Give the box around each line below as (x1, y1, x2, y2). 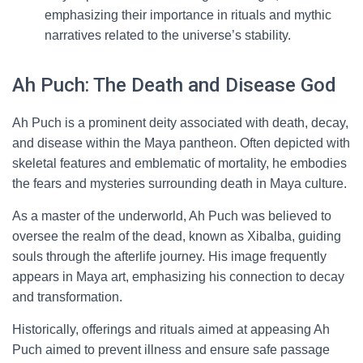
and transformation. (12, 290, 122, 304)
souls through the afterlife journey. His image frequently (12, 250, 327, 263)
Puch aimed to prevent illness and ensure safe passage (12, 343, 330, 357)
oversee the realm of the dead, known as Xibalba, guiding (12, 229, 341, 243)
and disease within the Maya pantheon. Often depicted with (12, 136, 350, 150)
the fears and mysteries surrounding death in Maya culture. (12, 177, 347, 190)
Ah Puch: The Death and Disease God (12, 74, 336, 96)
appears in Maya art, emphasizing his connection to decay (12, 270, 344, 284)
